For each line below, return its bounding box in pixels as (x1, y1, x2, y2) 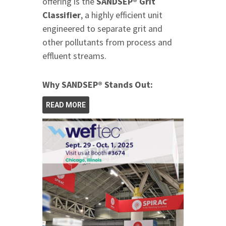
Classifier (42, 9, 81, 21)
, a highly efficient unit (81, 9, 162, 21)
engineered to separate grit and (42, 22, 162, 34)
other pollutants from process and (42, 36, 172, 48)
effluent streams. (42, 49, 106, 62)
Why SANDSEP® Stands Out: (42, 78, 153, 90)
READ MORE (46, 100, 86, 109)
